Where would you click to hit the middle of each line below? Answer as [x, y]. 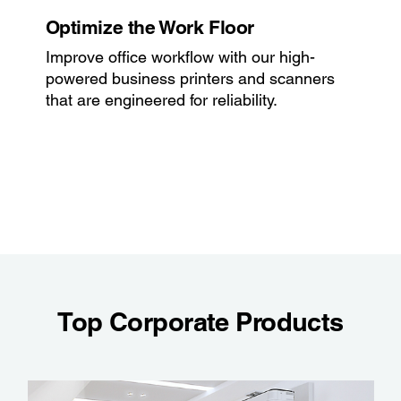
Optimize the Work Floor [149, 28]
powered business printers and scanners [190, 79]
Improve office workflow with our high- [180, 57]
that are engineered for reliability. [161, 100]
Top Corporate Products [200, 322]
